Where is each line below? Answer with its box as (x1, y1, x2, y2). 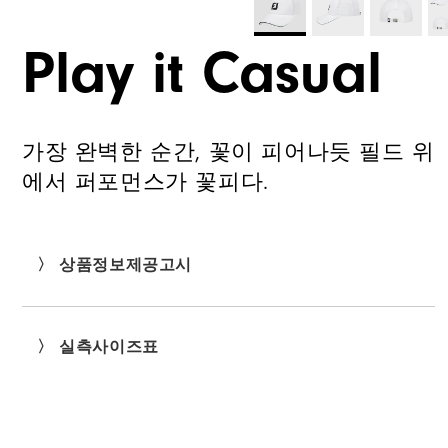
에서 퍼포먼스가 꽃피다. (22, 169, 269, 196)
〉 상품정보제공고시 (37, 256, 192, 275)
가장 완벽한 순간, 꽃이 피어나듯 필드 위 (22, 139, 435, 166)
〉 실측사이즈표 (37, 338, 159, 357)
